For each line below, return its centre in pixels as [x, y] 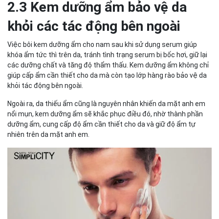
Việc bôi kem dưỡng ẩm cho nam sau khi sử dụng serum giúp [102, 44]
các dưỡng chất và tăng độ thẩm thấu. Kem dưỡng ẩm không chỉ [108, 65]
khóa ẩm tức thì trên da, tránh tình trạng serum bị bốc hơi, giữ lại [107, 55]
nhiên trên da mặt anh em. [49, 134]
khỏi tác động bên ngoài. [46, 85]
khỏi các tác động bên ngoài [94, 26]
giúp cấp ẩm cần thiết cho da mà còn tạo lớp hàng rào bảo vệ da [107, 75]
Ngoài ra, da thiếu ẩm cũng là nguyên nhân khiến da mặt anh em [106, 103]
